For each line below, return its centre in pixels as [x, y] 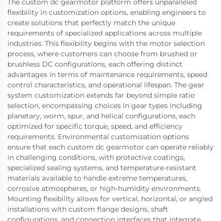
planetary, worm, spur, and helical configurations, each [101, 116]
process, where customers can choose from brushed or [102, 54]
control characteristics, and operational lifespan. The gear [106, 85]
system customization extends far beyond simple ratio [101, 95]
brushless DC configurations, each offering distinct [95, 64]
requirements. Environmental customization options [98, 137]
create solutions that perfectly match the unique [91, 23]
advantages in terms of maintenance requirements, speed [107, 74]
